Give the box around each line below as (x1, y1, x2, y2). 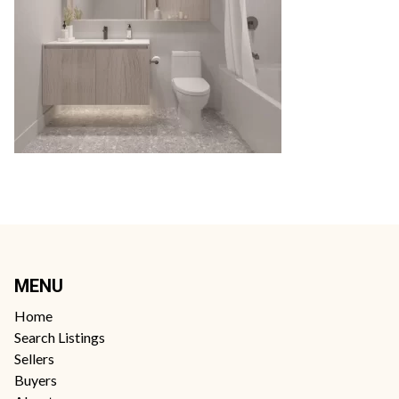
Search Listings (14, 329, 105, 346)
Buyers (14, 371, 57, 388)
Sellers (14, 350, 54, 367)
